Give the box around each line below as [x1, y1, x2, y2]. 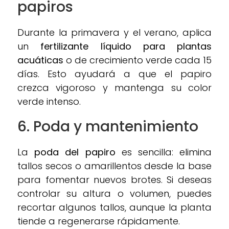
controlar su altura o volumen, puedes [17, 187, 212, 200]
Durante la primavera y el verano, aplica [17, 26, 212, 39]
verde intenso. [17, 95, 81, 108]
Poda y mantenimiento [33, 116, 198, 136]
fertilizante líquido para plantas [40, 39, 212, 53]
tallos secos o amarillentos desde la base [17, 159, 212, 172]
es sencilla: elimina [115, 145, 212, 158]
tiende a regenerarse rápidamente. [17, 214, 180, 227]
